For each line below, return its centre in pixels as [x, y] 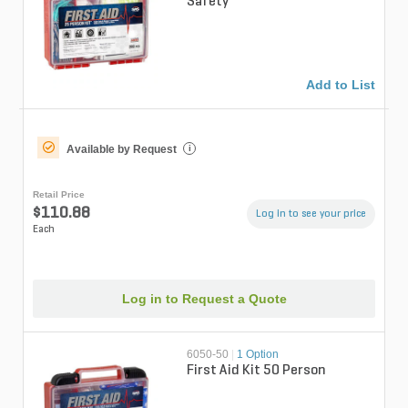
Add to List [341, 84]
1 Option [258, 355]
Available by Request [122, 149]
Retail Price [59, 194]
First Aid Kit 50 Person [257, 371]
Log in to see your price [311, 214]
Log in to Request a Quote [204, 299]
